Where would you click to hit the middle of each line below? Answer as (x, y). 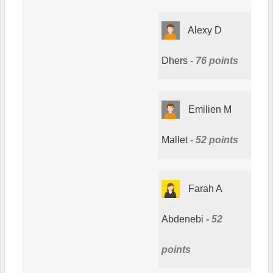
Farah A (205, 188)
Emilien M (210, 109)
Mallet (175, 140)
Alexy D (205, 30)
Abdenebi (183, 219)
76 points (217, 60)
